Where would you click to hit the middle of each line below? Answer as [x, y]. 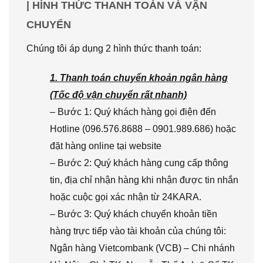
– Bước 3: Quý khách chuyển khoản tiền [134, 214]
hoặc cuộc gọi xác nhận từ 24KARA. [126, 197]
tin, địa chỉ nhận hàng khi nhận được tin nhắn [144, 180]
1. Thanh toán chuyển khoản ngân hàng [139, 78]
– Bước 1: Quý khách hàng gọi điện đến [133, 112]
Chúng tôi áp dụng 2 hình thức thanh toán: [114, 49]
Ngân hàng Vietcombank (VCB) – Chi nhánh [142, 248]
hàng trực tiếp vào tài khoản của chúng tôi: [138, 231]
